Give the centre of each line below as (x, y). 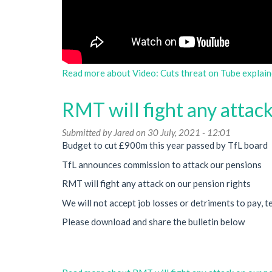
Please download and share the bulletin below (153, 222)
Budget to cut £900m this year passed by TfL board (165, 145)
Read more (83, 73)
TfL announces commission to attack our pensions (162, 164)
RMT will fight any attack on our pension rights (156, 183)
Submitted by (88, 132)
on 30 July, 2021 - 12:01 (182, 132)
